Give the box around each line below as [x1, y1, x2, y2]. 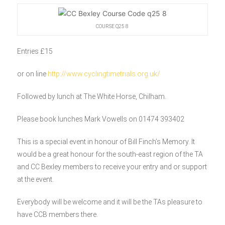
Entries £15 [17, 47, 53, 55]
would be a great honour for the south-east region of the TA [17, 150, 203, 158]
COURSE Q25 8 [96, 24, 129, 30]
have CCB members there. [17, 210, 98, 218]
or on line [17, 69, 48, 78]
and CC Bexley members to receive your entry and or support [17, 162, 207, 171]
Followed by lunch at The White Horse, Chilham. [17, 92, 166, 100]
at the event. [17, 175, 54, 183]
